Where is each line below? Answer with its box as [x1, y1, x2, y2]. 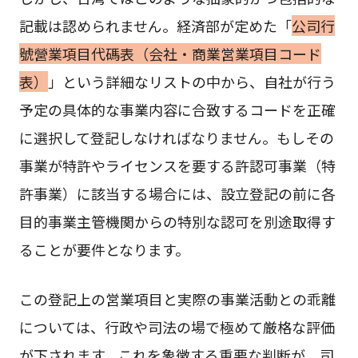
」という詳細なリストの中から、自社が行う [47, 71, 336, 93]
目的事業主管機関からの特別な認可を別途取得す [18, 211, 336, 233]
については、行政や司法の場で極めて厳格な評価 [18, 316, 335, 337]
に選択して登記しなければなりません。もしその [18, 127, 334, 149]
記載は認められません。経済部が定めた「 [18, 15, 292, 37]
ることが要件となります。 [18, 239, 189, 261]
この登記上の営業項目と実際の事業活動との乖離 [18, 288, 336, 309]
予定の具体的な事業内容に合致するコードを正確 [18, 99, 336, 121]
